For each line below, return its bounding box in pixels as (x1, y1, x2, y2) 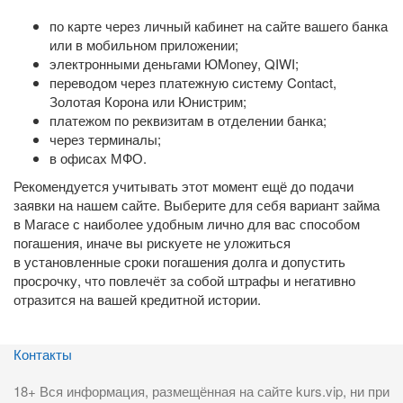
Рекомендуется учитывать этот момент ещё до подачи (13, 176, 354, 195)
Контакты (13, 345, 72, 363)
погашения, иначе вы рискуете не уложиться (13, 233, 291, 252)
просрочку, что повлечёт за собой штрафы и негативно (13, 271, 355, 290)
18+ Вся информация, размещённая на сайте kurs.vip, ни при (13, 381, 390, 400)
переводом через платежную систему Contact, (49, 73, 336, 92)
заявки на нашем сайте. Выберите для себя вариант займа (13, 195, 380, 214)
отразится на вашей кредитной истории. (13, 290, 261, 309)
